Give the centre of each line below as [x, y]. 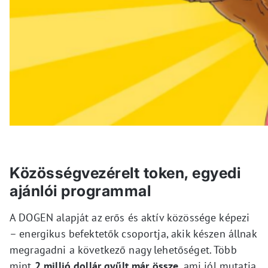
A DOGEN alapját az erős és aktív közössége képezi [130, 217]
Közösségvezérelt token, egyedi [125, 173]
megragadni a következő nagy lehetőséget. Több [123, 249]
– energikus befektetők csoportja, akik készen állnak [133, 233]
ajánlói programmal [80, 191]
